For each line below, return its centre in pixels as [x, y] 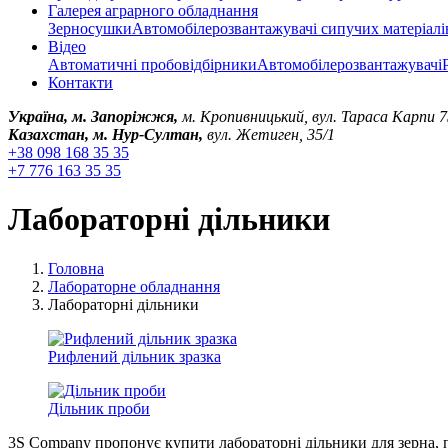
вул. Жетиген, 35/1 [271, 134]
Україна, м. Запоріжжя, [93, 116]
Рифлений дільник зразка [134, 356]
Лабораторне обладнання [134, 286]
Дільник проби [99, 408]
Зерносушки [90, 28]
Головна [76, 268]
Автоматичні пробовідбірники [152, 64]
